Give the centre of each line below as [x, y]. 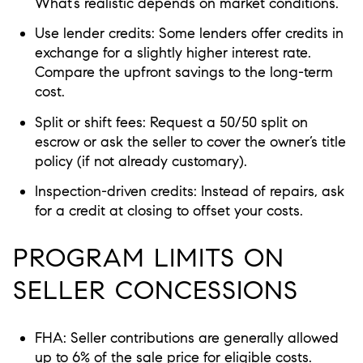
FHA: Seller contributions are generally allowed [186, 338]
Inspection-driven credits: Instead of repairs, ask [189, 191]
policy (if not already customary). [141, 161]
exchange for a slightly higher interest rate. [173, 53]
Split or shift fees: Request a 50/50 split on [171, 122]
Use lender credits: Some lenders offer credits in [189, 34]
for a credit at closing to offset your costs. [169, 210]
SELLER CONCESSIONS [156, 290]
